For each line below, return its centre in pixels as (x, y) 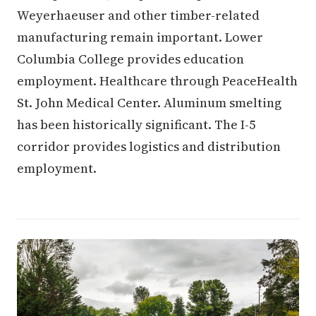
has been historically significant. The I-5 (136, 124)
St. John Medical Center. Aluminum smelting (149, 103)
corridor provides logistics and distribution (149, 146)
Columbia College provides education (130, 59)
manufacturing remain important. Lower (140, 37)
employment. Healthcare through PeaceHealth (157, 81)
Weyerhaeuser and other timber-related (138, 15)
